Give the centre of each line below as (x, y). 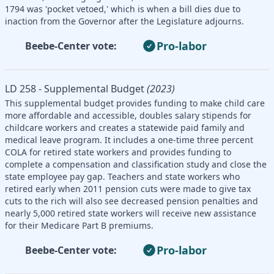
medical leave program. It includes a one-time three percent (129, 139)
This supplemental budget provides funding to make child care (135, 103)
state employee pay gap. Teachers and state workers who (122, 176)
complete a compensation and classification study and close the (136, 164)
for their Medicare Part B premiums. (79, 225)
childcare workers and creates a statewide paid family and (125, 127)
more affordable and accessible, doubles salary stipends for (128, 115)
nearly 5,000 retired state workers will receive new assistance (131, 213)
